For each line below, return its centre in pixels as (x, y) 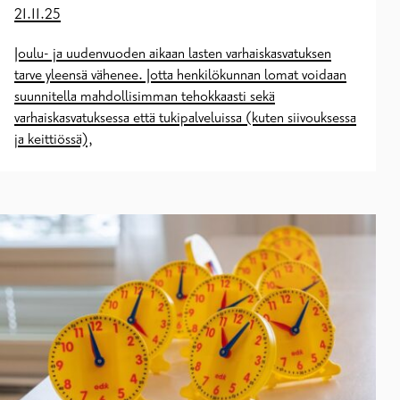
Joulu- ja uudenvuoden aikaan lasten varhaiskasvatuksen (173, 54)
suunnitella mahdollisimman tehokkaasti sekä (145, 97)
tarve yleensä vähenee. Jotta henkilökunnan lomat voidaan (180, 75)
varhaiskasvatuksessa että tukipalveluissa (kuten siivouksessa (185, 118)
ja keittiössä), (54, 140)
